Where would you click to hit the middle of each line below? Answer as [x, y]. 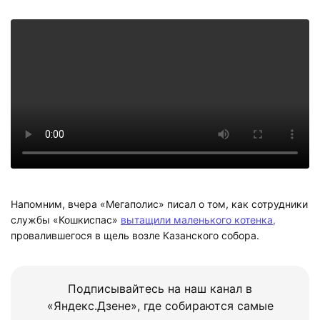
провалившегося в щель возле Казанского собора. [135, 236]
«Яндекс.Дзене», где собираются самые [160, 305]
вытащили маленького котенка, [198, 220]
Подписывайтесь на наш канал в [160, 288]
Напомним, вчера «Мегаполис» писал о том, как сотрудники [159, 204]
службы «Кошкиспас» [66, 220]
